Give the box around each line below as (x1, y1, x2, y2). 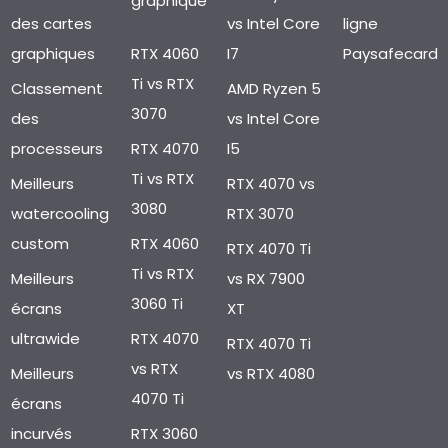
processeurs (10, 137, 103, 159)
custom (10, 232, 69, 254)
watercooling (10, 202, 109, 224)
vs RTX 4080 (226, 362, 315, 384)
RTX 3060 (130, 422, 198, 444)
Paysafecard (342, 42, 438, 64)
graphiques (10, 42, 95, 64)
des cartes (10, 12, 92, 34)
